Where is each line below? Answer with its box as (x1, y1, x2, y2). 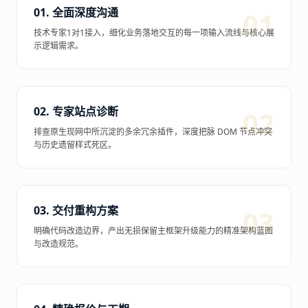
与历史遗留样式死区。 (34, 139, 116, 151)
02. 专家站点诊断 (34, 104, 118, 119)
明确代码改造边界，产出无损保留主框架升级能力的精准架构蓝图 (34, 225, 273, 236)
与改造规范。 (34, 238, 83, 250)
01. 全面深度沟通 (34, 5, 118, 20)
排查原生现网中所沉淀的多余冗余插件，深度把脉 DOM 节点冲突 (34, 126, 272, 137)
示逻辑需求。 (34, 40, 83, 52)
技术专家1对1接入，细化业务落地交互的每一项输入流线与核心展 (34, 27, 274, 38)
